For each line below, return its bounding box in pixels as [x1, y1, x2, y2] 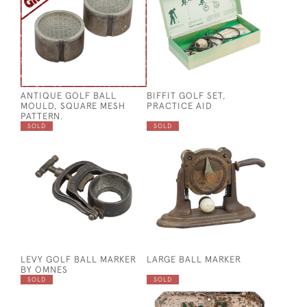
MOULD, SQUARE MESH [21, 100, 125, 111]
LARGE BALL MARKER [147, 254, 241, 265]
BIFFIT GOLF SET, [147, 90, 226, 101]
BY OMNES [21, 264, 68, 275]
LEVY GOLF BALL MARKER [21, 254, 136, 265]
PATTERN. [21, 110, 64, 121]
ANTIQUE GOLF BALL [21, 90, 116, 101]
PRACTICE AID [147, 100, 212, 111]
